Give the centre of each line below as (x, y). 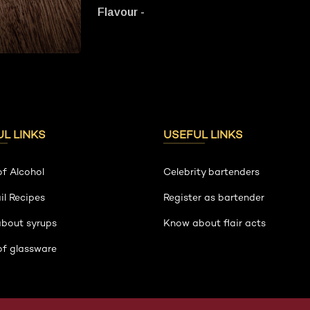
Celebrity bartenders (211, 173)
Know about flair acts (215, 224)
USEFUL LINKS (203, 136)
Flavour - (121, 12)
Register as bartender (214, 198)
